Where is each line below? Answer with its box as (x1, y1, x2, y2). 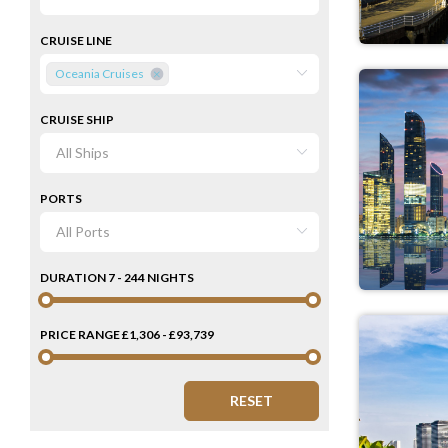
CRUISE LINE (40, 33, 112, 49)
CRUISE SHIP (40, 112, 114, 128)
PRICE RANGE (40, 327, 122, 343)
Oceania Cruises (55, 66, 144, 82)
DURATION (40, 270, 108, 286)
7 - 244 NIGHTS (108, 270, 194, 286)
